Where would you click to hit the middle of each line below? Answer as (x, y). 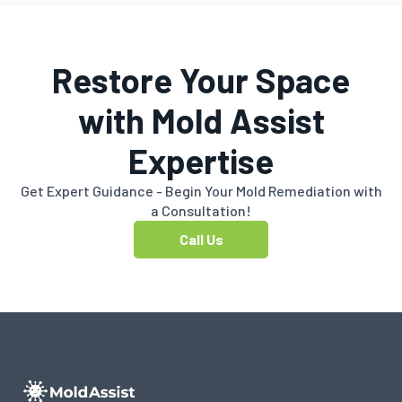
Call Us (201, 239)
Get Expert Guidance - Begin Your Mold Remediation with (201, 190)
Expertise (201, 160)
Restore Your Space (201, 79)
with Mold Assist (201, 120)
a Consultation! (201, 210)
